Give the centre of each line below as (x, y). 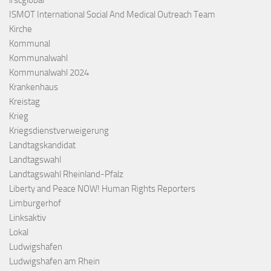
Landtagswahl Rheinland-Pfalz (66, 175)
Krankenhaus (34, 87)
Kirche (21, 29)
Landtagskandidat (42, 145)
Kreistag (24, 102)
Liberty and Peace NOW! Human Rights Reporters (102, 189)
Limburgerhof (35, 204)
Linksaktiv (28, 218)
